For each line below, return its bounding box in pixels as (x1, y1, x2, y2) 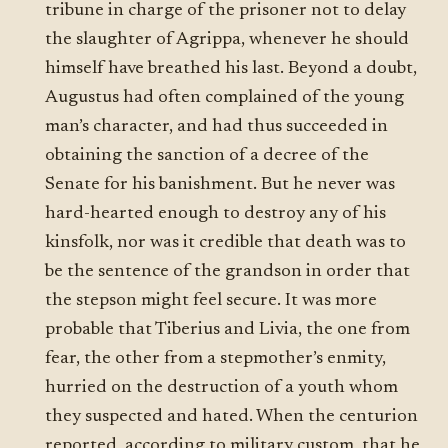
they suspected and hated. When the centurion (45, 408, 419, 426)
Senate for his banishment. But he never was (45, 176, 396, 194)
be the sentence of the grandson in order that (45, 263, 411, 281)
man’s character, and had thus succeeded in (45, 118, 389, 136)
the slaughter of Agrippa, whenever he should (45, 31, 410, 49)
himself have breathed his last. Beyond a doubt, (45, 60, 418, 78)
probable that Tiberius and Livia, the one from (45, 321, 411, 339)
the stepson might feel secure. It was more (45, 292, 378, 310)
